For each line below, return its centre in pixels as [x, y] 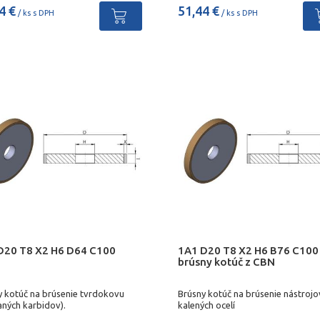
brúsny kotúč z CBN [226, 261]
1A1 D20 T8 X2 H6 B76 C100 [248, 250]
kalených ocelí [206, 305]
